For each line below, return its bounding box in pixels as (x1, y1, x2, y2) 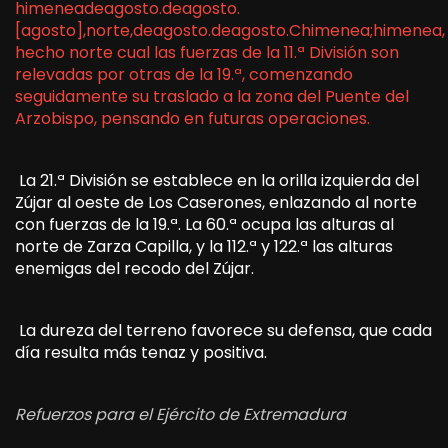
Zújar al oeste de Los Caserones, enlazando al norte (15, 190, 417, 214)
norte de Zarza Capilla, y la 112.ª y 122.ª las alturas (15, 234, 393, 258)
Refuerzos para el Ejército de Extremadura (15, 402, 346, 426)
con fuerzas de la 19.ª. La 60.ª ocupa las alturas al (15, 212, 394, 236)
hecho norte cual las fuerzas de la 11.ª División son (15, 40, 399, 64)
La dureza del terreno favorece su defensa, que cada (15, 318, 432, 342)
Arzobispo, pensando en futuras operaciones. (15, 106, 370, 130)
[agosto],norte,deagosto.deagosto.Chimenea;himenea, (15, 18, 445, 42)
